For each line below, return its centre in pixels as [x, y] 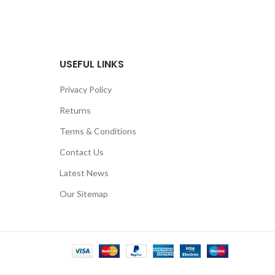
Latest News [84, 172]
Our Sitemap [83, 193]
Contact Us [81, 152]
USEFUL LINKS [91, 64]
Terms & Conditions [98, 131]
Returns [75, 110]
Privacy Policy [85, 89]
